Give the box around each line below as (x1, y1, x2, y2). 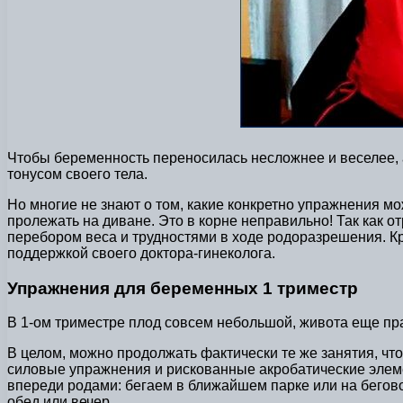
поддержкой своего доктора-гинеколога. (7, 245, 275, 261)
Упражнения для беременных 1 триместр (7, 278, 358, 298)
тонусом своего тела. (7, 166, 148, 182)
